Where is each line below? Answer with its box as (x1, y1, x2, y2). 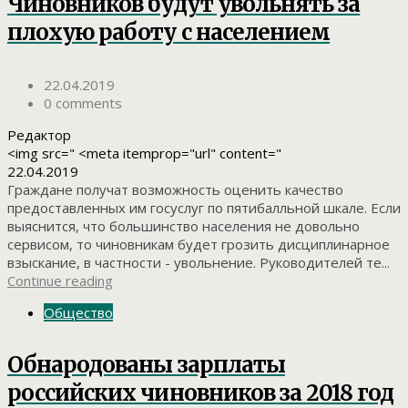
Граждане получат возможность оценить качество (7, 179, 343, 199)
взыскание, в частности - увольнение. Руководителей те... (7, 252, 390, 271)
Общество (44, 302, 113, 321)
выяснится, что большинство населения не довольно (7, 216, 360, 235)
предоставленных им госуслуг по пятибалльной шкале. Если (7, 198, 401, 217)
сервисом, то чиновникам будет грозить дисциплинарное (7, 234, 390, 253)
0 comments (44, 93, 122, 112)
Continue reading (7, 270, 113, 290)
